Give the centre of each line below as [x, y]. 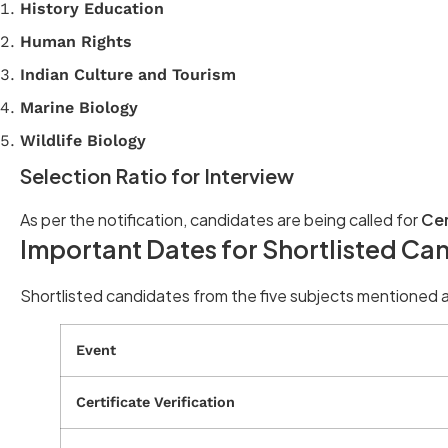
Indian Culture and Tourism [128, 74]
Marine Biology [79, 107]
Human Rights [76, 41]
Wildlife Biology [83, 140]
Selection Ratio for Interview [157, 175]
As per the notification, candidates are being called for [220, 219]
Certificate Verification [155, 401]
